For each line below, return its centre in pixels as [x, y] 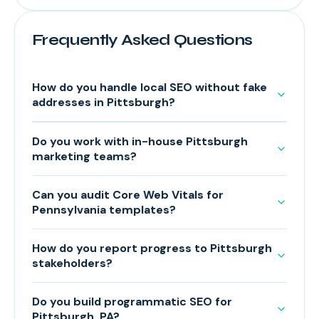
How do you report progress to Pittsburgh [152, 248]
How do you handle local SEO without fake [150, 87]
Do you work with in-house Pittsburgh [140, 141]
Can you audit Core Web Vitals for [128, 195]
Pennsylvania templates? [104, 210]
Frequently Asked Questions [142, 40]
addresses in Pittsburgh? [104, 102]
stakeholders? [72, 263]
